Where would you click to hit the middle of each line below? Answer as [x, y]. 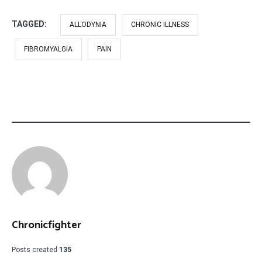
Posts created [35, 249]
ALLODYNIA [88, 24]
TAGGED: [30, 24]
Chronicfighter [46, 225]
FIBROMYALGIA [48, 49]
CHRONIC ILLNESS [160, 24]
